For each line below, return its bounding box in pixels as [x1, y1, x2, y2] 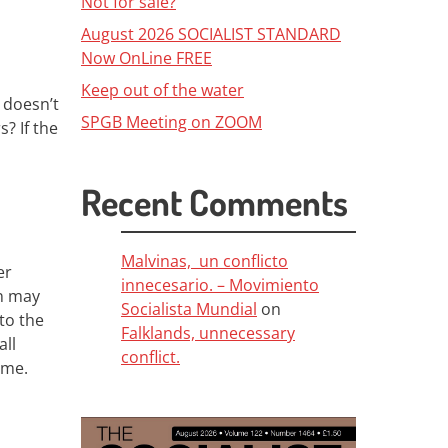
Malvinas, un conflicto [121, 250, 288, 272]
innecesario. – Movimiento [121, 274, 319, 296]
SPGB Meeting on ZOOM [81, 111, 262, 133]
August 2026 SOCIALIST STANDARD [81, 23, 341, 45]
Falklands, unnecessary [121, 322, 295, 344]
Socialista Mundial [121, 298, 257, 320]
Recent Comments [81, 179, 348, 225]
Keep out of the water [81, 79, 244, 101]
